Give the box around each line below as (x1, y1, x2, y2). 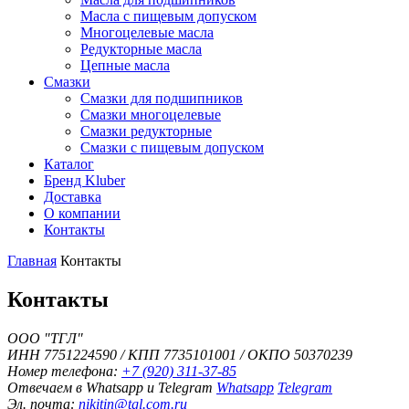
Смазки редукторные (80, 123, 212, 139)
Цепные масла (80, 58, 170, 73)
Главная (7, 253, 57, 268)
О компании (44, 205, 121, 221)
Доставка (44, 189, 101, 204)
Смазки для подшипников (80, 90, 243, 106)
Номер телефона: (7, 362, 118, 379)
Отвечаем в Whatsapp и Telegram (7, 379, 216, 395)
